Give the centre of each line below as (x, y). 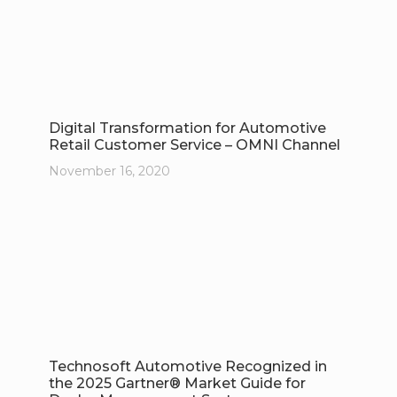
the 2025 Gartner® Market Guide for (177, 384)
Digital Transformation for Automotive (187, 128)
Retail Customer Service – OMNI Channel (194, 144)
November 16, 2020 (109, 171)
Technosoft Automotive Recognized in (187, 367)
